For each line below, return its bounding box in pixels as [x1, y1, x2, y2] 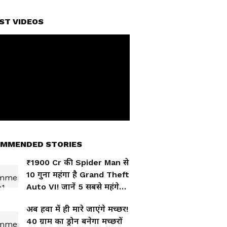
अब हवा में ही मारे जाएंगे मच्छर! [26, 204, 128, 214]
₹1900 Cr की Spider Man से [26, 158, 129, 167]
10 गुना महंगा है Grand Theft [26, 170, 129, 179]
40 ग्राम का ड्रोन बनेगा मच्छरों [26, 216, 123, 226]
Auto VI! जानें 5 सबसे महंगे [26, 182, 119, 192]
